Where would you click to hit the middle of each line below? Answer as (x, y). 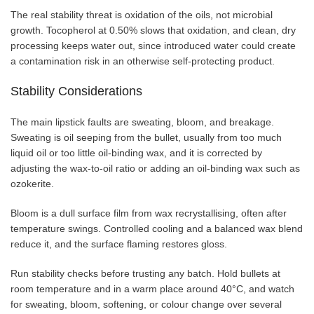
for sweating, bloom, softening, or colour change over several (146, 304)
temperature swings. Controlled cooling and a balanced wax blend (157, 228)
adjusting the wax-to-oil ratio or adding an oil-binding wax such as (155, 168)
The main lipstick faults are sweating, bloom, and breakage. (142, 122)
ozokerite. (32, 183)
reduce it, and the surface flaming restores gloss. (119, 244)
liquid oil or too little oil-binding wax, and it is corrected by (136, 152)
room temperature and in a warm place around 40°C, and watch (152, 288)
